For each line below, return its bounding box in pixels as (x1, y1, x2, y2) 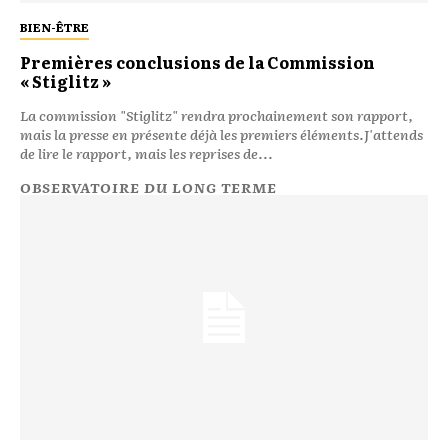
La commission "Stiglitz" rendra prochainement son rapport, (20, 104, 413, 125)
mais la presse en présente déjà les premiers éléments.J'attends (20, 123, 423, 144)
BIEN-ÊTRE (20, 17, 89, 36)
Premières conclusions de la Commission (20, 49, 375, 74)
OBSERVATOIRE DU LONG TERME (20, 176, 277, 197)
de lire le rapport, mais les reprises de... (20, 142, 273, 163)
